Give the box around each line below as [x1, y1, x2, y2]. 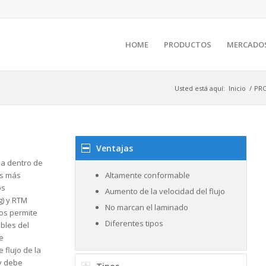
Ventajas [96, 142, 133, 154]
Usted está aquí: [175, 84, 225, 93]
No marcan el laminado [104, 202, 188, 213]
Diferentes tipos [104, 218, 163, 229]
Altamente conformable [104, 170, 190, 180]
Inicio [229, 84, 246, 93]
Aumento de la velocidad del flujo [104, 186, 225, 197]
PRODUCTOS [163, 39, 211, 50]
